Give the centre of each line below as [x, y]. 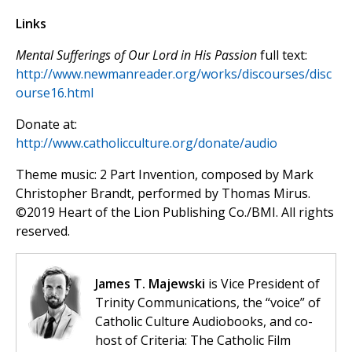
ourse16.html [55, 93]
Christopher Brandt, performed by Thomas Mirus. [163, 194]
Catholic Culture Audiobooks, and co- [204, 322]
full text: [282, 55]
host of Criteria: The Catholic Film [193, 341]
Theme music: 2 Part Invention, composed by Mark [165, 175]
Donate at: [46, 125]
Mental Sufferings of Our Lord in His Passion [136, 55]
